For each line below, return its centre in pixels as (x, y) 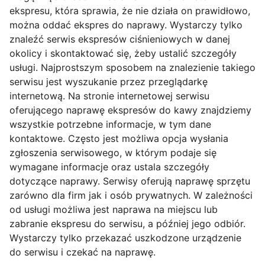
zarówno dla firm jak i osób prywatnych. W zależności (131, 195)
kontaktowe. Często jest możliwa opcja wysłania (119, 139)
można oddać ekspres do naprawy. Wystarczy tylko (126, 25)
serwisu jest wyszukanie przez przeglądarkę (109, 82)
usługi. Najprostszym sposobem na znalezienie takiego (132, 68)
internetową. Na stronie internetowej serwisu (109, 96)
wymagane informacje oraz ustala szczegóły (109, 167)
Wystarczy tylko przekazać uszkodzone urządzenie (125, 238)
